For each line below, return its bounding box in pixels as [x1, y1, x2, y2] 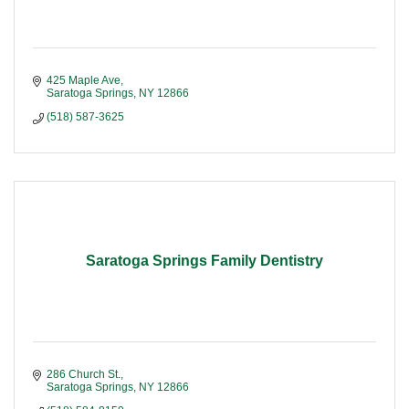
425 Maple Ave [47, 74, 121, 88]
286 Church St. [47, 368, 121, 382]
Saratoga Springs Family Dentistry [86, 253, 323, 269]
